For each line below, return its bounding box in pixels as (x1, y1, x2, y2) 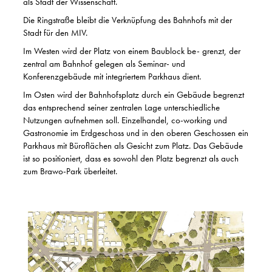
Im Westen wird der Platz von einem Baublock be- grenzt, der (23, 45, 240, 57)
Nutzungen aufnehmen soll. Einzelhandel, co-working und (23, 114, 227, 126)
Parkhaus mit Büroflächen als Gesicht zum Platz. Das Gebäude (23, 140, 243, 152)
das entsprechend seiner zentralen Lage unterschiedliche (23, 101, 220, 114)
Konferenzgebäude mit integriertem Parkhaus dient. (23, 70, 201, 83)
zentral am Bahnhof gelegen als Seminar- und (23, 58, 185, 70)
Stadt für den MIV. (23, 27, 87, 39)
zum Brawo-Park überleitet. (23, 165, 117, 177)
